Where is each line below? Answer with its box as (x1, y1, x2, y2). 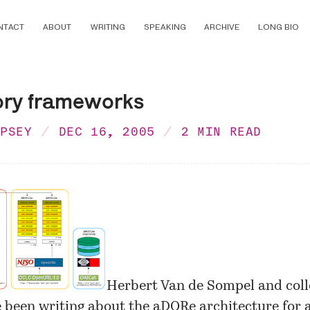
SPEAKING (143, 21, 186, 33)
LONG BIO (257, 21, 299, 33)
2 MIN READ (181, 124, 262, 139)
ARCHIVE (203, 21, 240, 33)
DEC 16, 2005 (58, 124, 155, 139)
